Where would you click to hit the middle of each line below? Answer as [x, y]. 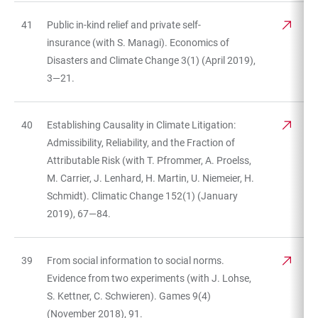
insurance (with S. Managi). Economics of [138, 42]
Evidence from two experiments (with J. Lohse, [149, 278]
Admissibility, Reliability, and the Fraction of [141, 142]
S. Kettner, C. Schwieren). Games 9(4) [129, 296]
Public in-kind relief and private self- [124, 24]
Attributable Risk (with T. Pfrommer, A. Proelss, [149, 160]
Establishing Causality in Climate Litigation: [141, 125]
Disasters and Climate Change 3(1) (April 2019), [151, 60]
